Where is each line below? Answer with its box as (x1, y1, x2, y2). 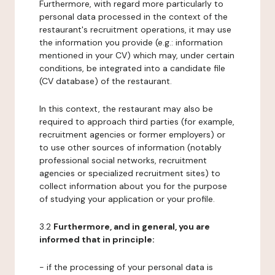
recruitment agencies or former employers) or (39, 129, 225, 140)
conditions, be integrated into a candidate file (39, 63, 225, 74)
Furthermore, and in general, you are (53, 221, 210, 232)
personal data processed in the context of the (39, 11, 228, 22)
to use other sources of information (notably (39, 142, 222, 153)
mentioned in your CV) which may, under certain (39, 50, 234, 61)
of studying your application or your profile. (39, 193, 215, 204)
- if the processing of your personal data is (39, 261, 213, 273)
